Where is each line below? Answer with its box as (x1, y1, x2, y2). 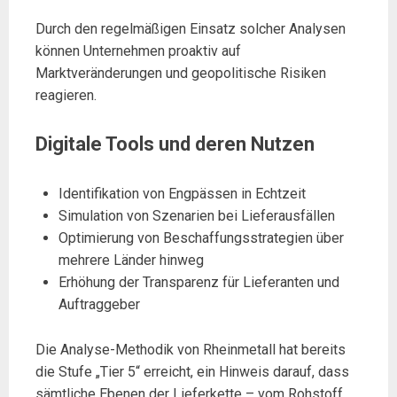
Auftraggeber (58, 295, 140, 313)
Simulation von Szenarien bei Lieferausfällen (58, 206, 335, 224)
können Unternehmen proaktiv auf (35, 43, 241, 60)
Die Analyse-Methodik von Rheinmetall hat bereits (35, 340, 346, 358)
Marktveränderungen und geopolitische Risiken (35, 65, 326, 82)
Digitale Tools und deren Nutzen (35, 132, 315, 155)
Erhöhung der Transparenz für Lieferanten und (58, 273, 339, 291)
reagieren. (35, 87, 97, 105)
